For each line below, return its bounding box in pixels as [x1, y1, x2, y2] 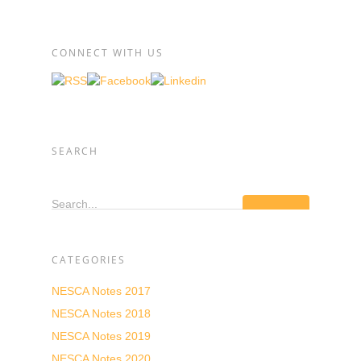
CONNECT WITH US [52, 46, 164, 60]
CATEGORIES [52, 253, 126, 268]
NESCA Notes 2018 [52, 307, 151, 321]
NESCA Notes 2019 [52, 330, 151, 343]
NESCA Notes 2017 [52, 284, 151, 298]
